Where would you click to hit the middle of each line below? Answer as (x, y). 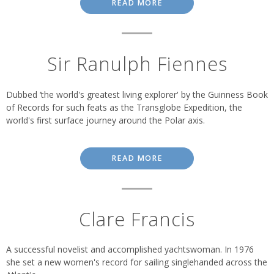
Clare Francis (137, 219)
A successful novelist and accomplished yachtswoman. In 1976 (130, 250)
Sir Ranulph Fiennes (137, 64)
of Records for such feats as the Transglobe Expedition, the (124, 107)
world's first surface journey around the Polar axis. (106, 120)
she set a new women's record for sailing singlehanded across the (137, 262)
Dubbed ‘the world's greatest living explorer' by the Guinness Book (137, 94)
